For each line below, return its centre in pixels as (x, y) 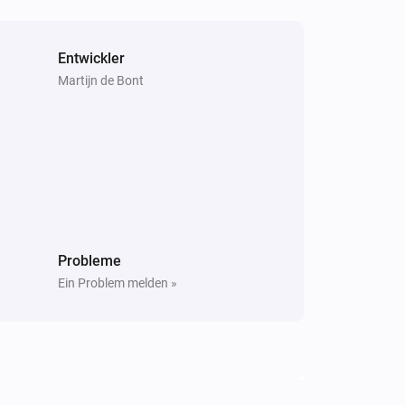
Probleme (89, 260)
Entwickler (91, 58)
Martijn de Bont (101, 80)
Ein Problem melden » (118, 283)
